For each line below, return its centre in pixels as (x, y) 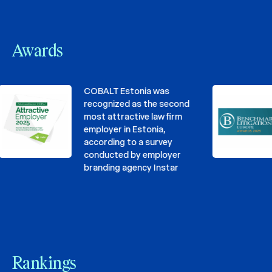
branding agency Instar (113, 168)
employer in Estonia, (106, 130)
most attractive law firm (114, 117)
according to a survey (110, 142)
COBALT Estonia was (108, 91)
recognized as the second (118, 104)
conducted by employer (114, 155)
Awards (38, 52)
